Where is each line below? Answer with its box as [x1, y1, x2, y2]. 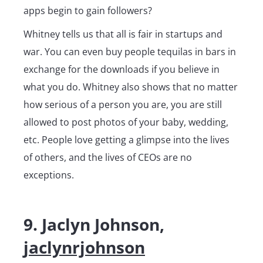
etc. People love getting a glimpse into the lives [23, 133, 230, 146]
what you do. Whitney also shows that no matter [23, 80, 238, 93]
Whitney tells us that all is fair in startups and [23, 27, 222, 41]
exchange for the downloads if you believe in [23, 62, 220, 76]
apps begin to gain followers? [23, 4, 152, 17]
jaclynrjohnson [23, 235, 145, 258]
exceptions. [23, 168, 74, 181]
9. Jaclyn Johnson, [23, 213, 164, 235]
